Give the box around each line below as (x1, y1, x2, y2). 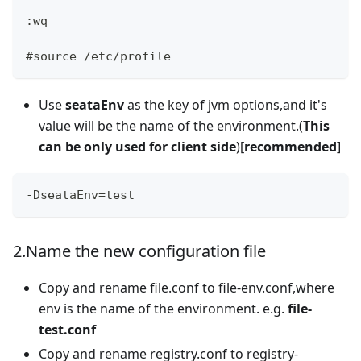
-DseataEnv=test (26, 187, 135, 202)
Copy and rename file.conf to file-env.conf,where (39, 278, 334, 297)
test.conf (39, 320, 96, 338)
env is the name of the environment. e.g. (39, 299, 288, 317)
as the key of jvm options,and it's (124, 95, 327, 114)
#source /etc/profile (26, 48, 171, 64)
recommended (244, 137, 337, 156)
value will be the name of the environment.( (39, 116, 303, 135)
